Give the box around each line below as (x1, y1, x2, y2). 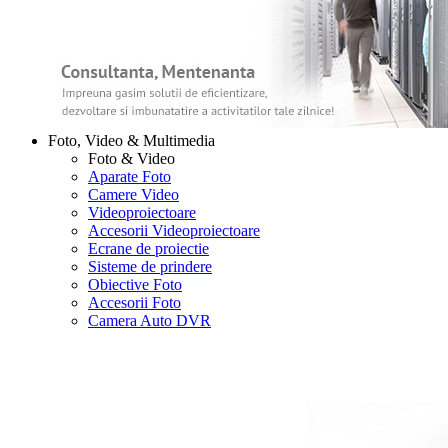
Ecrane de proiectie (88, 240, 209, 257)
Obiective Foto (88, 276, 182, 293)
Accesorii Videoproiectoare (88, 222, 260, 239)
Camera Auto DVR (88, 312, 211, 329)
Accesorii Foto (88, 294, 181, 311)
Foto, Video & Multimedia (48, 132, 215, 149)
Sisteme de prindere (88, 258, 212, 275)
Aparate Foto (88, 168, 171, 185)
